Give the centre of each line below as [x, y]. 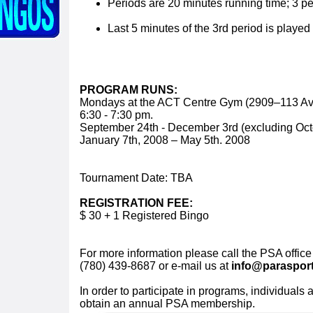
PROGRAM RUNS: [129, 90]
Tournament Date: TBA [136, 178]
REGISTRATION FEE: [136, 203]
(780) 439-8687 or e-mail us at [155, 266]
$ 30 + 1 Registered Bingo [144, 216]
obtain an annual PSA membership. [167, 304]
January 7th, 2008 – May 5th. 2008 [165, 140]
